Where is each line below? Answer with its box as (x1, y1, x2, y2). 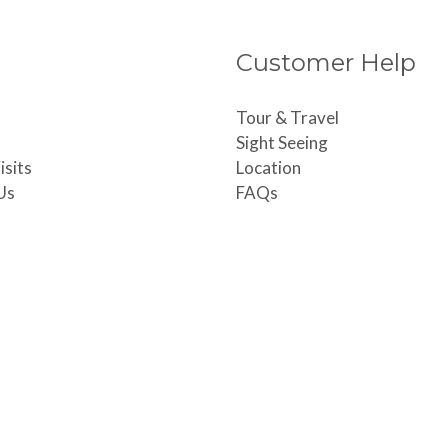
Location (236, 157, 301, 179)
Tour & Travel (236, 107, 339, 129)
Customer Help (236, 48, 416, 78)
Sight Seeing (236, 132, 328, 154)
